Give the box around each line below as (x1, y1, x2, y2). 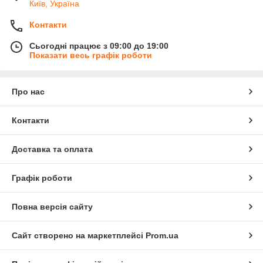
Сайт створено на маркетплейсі (12, 231, 146, 241)
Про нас (12, 87, 45, 97)
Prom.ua (146, 231, 178, 241)
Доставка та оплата (12, 144, 93, 154)
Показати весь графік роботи (29, 50, 152, 60)
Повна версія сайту (12, 202, 93, 212)
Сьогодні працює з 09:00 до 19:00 (29, 41, 168, 51)
